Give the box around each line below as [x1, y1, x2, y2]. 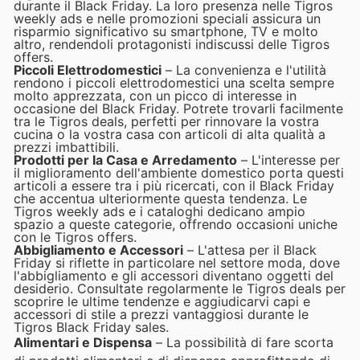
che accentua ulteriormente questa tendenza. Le [14, 190, 307, 207]
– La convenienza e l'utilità [162, 61, 326, 78]
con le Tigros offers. [14, 228, 137, 245]
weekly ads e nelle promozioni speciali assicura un [14, 10, 321, 27]
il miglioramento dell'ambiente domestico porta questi [14, 164, 344, 181]
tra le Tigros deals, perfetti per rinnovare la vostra [14, 112, 319, 129]
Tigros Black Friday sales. [14, 318, 169, 335]
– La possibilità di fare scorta [152, 333, 333, 350]
